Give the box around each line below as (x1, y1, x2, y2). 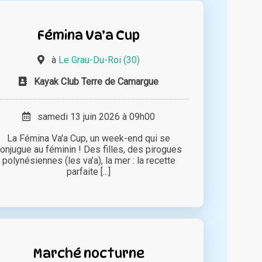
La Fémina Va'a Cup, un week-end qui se (7, 133, 171, 144)
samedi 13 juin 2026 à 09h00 (30, 111, 156, 123)
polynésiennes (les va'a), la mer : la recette (2, 155, 175, 167)
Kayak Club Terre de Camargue (34, 76, 159, 88)
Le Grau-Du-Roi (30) (58, 54, 140, 66)
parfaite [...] (67, 166, 111, 178)
